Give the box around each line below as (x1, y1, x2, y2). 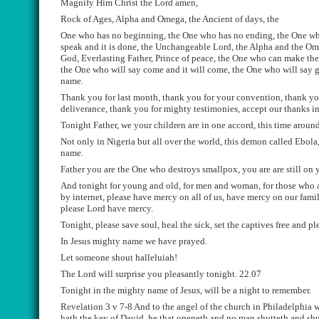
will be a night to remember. (202, 285, 311, 296)
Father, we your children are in (91, 120, 211, 130)
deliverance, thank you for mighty (61, 103, 194, 114)
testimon (194, 103, 227, 114)
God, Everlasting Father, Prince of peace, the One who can (61, 53, 284, 63)
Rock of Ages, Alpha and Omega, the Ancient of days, (61, 14, 265, 24)
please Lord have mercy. (61, 203, 153, 214)
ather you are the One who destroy (66, 164, 197, 174)
